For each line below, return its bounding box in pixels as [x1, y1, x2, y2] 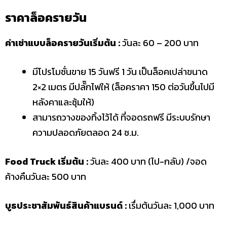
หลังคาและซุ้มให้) [32, 95, 94, 109]
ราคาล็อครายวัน [5, 9, 87, 26]
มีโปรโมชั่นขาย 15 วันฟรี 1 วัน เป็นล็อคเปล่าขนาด [32, 65, 208, 79]
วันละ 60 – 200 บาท [120, 36, 199, 50]
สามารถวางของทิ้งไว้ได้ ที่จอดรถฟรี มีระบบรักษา [32, 110, 210, 124]
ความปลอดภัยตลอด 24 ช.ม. [32, 126, 139, 139]
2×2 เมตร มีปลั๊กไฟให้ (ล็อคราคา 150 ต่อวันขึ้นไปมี [32, 80, 214, 94]
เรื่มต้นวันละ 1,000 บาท [127, 199, 214, 212]
